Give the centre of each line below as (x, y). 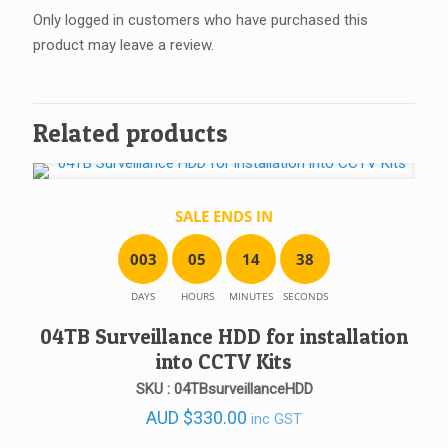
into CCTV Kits (224, 361)
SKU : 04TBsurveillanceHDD (224, 389)
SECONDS (305, 296)
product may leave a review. (123, 45)
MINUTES (251, 296)
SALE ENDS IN (224, 216)
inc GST (276, 419)
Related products (130, 133)
